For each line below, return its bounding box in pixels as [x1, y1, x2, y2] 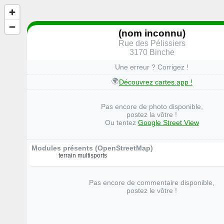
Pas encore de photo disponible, [100, 102, 203, 111]
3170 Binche [129, 47, 174, 56]
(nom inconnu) [118, 27, 185, 38]
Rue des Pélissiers [118, 38, 185, 47]
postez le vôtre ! [126, 186, 177, 194]
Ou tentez [104, 118, 138, 127]
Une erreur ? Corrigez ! [115, 63, 189, 71]
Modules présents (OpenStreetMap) [31, 144, 153, 152]
